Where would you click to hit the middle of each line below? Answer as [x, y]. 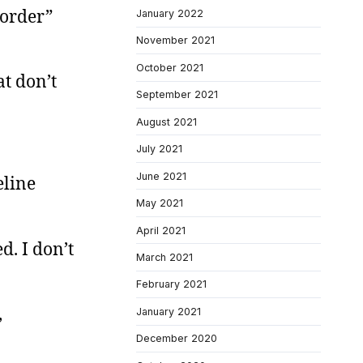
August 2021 [167, 122]
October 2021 [170, 67]
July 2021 [159, 149]
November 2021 [175, 41]
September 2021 [177, 95]
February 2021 [171, 284]
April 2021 [161, 230]
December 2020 [177, 339]
